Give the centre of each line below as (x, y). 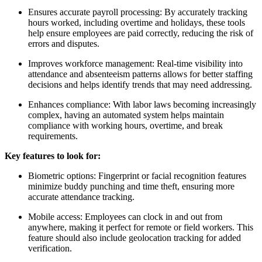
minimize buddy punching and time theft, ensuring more (131, 187)
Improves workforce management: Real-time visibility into (135, 64)
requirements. (53, 136)
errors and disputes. (64, 44)
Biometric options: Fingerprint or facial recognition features (137, 176)
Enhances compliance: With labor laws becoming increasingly (142, 105)
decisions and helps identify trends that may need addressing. (140, 85)
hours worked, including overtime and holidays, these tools (137, 23)
